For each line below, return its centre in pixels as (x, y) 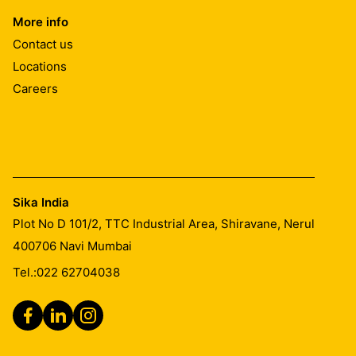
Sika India (41, 202)
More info (41, 22)
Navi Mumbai (96, 246)
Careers (35, 88)
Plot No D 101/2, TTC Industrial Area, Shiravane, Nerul (164, 224)
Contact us (43, 44)
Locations (40, 66)
